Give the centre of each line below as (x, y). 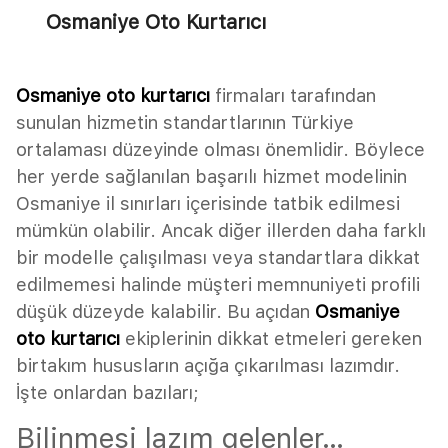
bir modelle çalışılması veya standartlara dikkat (218, 257)
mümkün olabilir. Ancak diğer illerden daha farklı (221, 230)
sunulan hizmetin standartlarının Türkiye (185, 122)
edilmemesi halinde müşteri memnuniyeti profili (218, 284)
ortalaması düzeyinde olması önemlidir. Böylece (220, 149)
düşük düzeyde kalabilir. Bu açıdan (165, 311)
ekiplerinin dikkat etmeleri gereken (271, 338)
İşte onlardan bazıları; (107, 392)
